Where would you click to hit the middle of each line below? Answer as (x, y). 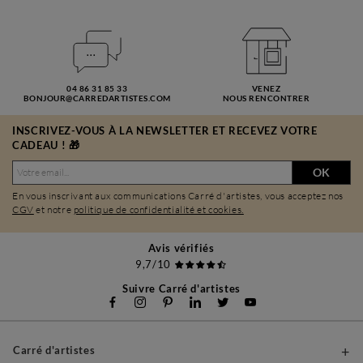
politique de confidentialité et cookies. (158, 209)
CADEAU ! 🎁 (46, 145)
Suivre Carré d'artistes (181, 288)
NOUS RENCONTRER (266, 98)
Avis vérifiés (181, 248)
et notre (53, 209)
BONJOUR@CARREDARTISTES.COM (97, 98)
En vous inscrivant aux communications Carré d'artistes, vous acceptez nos (178, 195)
